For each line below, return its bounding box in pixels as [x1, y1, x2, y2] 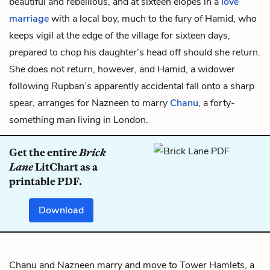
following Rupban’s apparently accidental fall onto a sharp [9, 79, 254, 93]
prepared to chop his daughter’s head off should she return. [9, 45, 260, 59]
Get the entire [9, 145, 79, 159]
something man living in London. [9, 113, 148, 127]
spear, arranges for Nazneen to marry [9, 96, 170, 110]
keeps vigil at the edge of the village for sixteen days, [9, 28, 230, 42]
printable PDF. [9, 174, 82, 188]
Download [39, 203, 84, 217]
